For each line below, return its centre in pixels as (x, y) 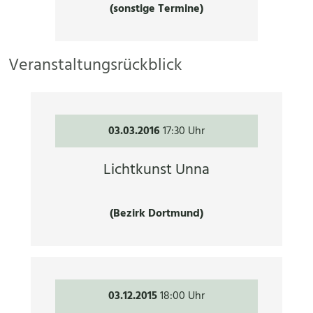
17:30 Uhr (184, 131)
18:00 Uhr (182, 296)
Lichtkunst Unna (156, 170)
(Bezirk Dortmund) (156, 214)
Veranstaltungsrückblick (95, 66)
